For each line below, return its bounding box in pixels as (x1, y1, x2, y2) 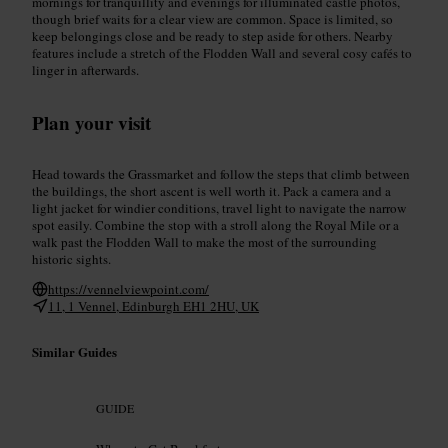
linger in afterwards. (32, 60, 139, 79)
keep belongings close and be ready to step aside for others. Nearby (32, 26, 393, 45)
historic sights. (32, 249, 111, 268)
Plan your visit (32, 108, 151, 136)
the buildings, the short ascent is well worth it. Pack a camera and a (32, 181, 391, 200)
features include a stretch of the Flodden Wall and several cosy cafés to (32, 43, 412, 62)
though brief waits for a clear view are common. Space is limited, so (32, 9, 393, 28)
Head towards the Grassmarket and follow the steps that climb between (32, 164, 410, 183)
